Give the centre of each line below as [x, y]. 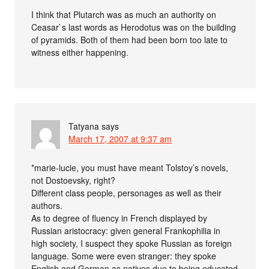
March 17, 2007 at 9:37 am [120, 138]
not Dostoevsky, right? [74, 180]
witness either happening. [80, 52]
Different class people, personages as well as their [127, 192]
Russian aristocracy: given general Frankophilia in [126, 230]
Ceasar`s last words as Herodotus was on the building [134, 27]
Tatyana [84, 126]
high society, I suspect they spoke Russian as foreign [132, 243]
